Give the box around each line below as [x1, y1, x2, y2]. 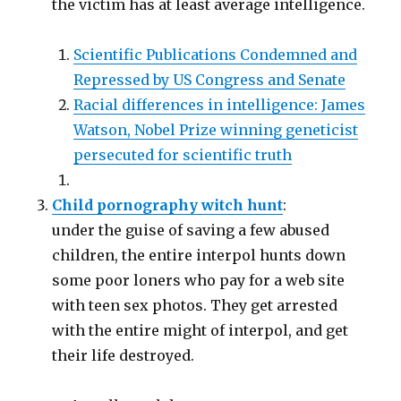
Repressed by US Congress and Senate [73, 71, 346, 90]
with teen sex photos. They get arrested [52, 296, 338, 315]
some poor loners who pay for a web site [52, 271, 346, 290]
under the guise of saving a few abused [52, 221, 330, 240]
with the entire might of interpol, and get [52, 321, 349, 340]
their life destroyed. [52, 346, 195, 365]
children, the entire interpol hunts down [52, 246, 346, 265]
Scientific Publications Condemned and [73, 46, 358, 64]
